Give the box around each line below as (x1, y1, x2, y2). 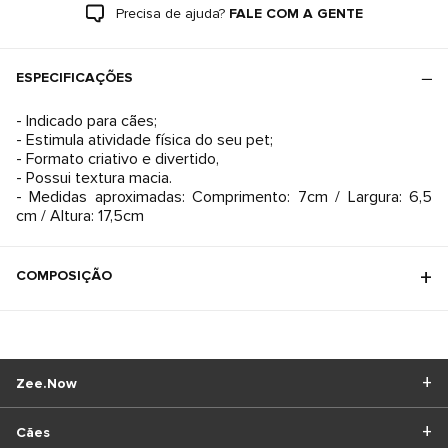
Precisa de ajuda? (115, 5, 225, 22)
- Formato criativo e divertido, (16, 149, 219, 169)
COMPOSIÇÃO (16, 267, 112, 284)
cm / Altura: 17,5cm (16, 206, 144, 226)
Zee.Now (16, 374, 77, 392)
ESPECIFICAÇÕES (16, 69, 133, 86)
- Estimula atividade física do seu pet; (16, 130, 273, 150)
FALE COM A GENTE (228, 5, 363, 22)
